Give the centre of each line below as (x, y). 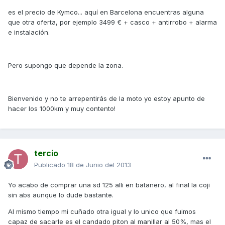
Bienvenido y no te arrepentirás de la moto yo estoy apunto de (106, 99)
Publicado (51, 165)
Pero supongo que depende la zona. (66, 66)
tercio (46, 153)
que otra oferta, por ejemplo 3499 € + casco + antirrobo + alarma (113, 22)
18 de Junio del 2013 (99, 165)
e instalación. (29, 32)
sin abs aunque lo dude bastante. (61, 195)
